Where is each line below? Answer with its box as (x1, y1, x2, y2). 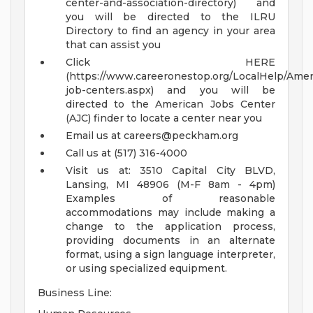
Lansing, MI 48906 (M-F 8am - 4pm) (66, 178, 275, 191)
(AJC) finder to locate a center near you (66, 112, 262, 125)
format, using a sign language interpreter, (66, 248, 275, 261)
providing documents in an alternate (66, 234, 275, 247)
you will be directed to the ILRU (66, 10, 275, 24)
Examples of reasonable (66, 192, 275, 205)
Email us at (66, 129, 124, 143)
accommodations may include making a (66, 206, 275, 219)
